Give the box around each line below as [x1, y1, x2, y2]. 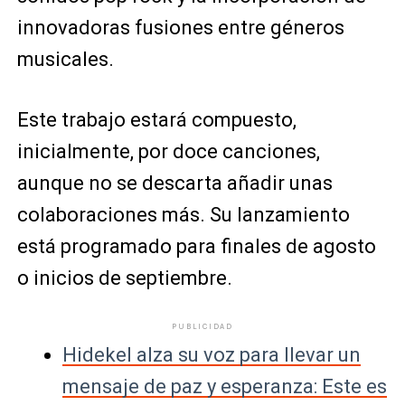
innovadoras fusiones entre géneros [16, 16, 344, 40]
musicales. [16, 48, 114, 71]
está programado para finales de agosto [16, 235, 376, 259]
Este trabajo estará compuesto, [16, 108, 297, 132]
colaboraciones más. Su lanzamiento [16, 203, 350, 227]
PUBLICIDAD [171, 322, 233, 332]
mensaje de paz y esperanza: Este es [61, 375, 387, 399]
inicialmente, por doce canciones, [16, 140, 320, 164]
